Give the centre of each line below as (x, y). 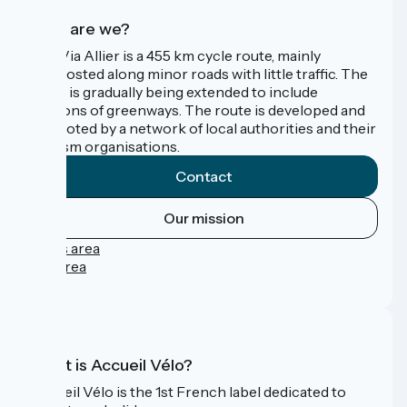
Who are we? (79, 29)
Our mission (203, 218)
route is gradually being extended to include (174, 91)
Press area (65, 248)
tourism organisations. (104, 146)
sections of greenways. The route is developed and (197, 109)
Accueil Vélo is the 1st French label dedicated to (188, 392)
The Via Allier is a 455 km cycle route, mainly (175, 55)
